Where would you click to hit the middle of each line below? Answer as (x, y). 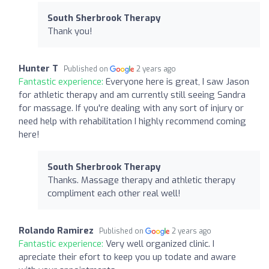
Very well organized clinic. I (160, 243)
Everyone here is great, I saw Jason (177, 81)
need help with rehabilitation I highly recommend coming (132, 121)
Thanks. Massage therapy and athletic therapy (141, 180)
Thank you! (70, 31)
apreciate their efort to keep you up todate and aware (127, 257)
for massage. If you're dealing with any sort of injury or (131, 108)
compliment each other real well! (114, 193)
